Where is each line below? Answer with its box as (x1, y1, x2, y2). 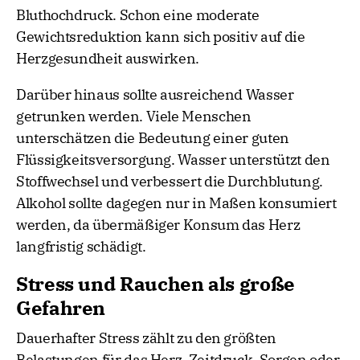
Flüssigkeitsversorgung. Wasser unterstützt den (16, 150, 330, 170)
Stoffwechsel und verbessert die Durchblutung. (16, 172, 323, 191)
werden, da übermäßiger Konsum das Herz (16, 215, 301, 235)
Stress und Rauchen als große (16, 271, 295, 297)
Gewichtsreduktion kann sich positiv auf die (16, 27, 305, 47)
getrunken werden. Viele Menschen (16, 107, 252, 126)
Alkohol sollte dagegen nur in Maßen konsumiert (16, 194, 337, 213)
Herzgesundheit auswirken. (16, 49, 199, 68)
